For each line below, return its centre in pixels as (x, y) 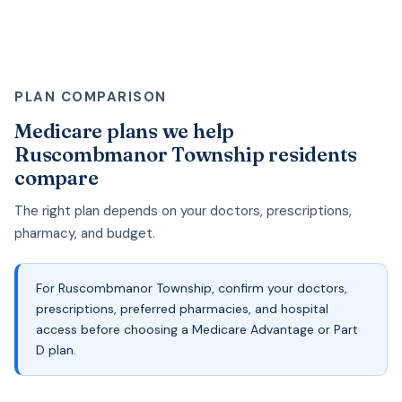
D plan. (56, 350)
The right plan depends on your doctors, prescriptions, (183, 210)
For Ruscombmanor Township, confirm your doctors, (192, 288)
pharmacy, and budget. (85, 233)
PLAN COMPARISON (91, 96)
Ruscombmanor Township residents (186, 154)
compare (57, 177)
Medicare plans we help (125, 131)
